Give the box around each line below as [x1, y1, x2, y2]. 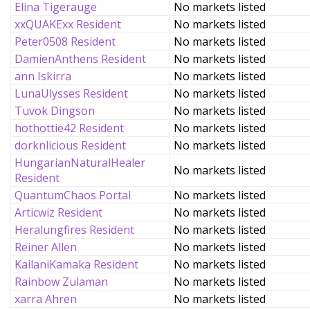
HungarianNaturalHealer [15, 155, 145, 170]
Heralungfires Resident [15, 222, 134, 237]
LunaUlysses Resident [15, 86, 128, 101]
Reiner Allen [15, 239, 77, 255]
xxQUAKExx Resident [15, 17, 121, 32]
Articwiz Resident [15, 205, 102, 220]
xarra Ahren [15, 291, 77, 307]
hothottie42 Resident [15, 120, 124, 136]
